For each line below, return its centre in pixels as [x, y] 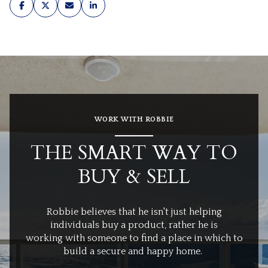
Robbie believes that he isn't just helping [134, 211]
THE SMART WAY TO [134, 153]
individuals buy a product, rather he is [134, 225]
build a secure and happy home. [134, 251]
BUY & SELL [134, 177]
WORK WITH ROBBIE [134, 120]
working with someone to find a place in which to [134, 238]
